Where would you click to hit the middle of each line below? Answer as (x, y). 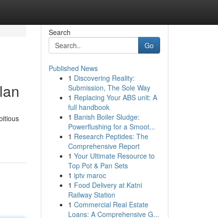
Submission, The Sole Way (109, 88)
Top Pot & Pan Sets (98, 165)
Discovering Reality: (104, 78)
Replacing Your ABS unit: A (115, 97)
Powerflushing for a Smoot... (111, 127)
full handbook (89, 107)
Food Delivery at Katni (108, 185)
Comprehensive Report (104, 146)
